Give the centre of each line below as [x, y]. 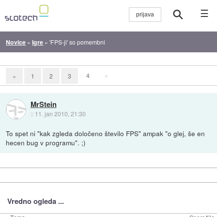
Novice [16, 42]
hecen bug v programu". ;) [46, 142]
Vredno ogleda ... [35, 201]
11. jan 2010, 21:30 [60, 114]
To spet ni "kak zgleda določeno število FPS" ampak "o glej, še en [106, 133]
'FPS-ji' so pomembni [77, 42]
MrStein [43, 104]
